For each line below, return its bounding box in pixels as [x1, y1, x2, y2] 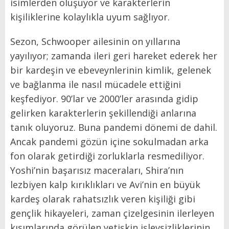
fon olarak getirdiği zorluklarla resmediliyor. [10, 149, 204, 162]
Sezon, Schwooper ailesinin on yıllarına [10, 35, 180, 48]
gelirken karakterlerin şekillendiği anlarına [10, 106, 196, 119]
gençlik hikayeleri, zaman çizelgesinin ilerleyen [10, 207, 214, 219]
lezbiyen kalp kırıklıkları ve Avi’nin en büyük [10, 178, 200, 191]
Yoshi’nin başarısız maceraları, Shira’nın [10, 164, 184, 176]
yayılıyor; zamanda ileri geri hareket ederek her [10, 49, 217, 62]
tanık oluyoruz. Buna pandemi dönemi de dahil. [10, 121, 217, 133]
